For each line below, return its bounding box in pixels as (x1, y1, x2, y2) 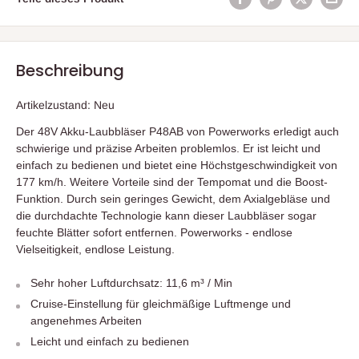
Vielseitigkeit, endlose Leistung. (16, 242, 175, 256)
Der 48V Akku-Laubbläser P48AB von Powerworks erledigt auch (16, 124, 339, 138)
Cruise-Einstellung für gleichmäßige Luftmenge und (30, 296, 291, 310)
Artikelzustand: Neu (16, 99, 115, 112)
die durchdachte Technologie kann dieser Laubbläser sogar (16, 208, 317, 222)
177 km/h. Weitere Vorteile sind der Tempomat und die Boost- (16, 175, 328, 188)
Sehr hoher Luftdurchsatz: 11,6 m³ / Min (30, 276, 232, 289)
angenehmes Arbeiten (30, 313, 142, 327)
